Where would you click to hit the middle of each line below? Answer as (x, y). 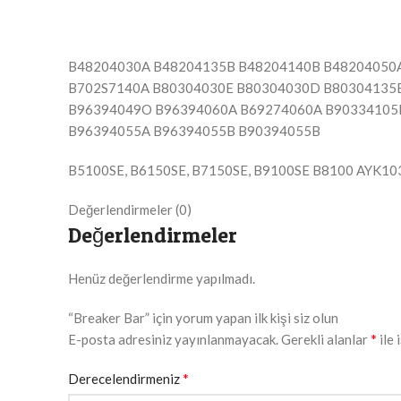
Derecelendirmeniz (125, 379)
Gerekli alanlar (326, 340)
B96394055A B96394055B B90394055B (194, 131)
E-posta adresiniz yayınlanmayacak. (173, 340)
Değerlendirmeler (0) (130, 210)
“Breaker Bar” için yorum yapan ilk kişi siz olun (203, 318)
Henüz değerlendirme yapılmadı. (162, 279)
